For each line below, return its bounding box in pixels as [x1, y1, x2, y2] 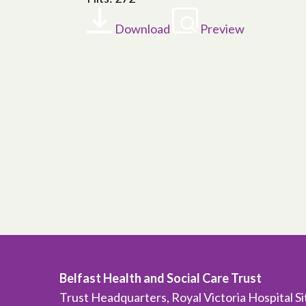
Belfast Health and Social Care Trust [59, 270, 262, 286]
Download [115, 21, 170, 36]
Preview [200, 21, 245, 36]
